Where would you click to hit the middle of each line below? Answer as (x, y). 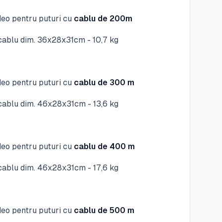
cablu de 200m (103, 19)
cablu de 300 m (104, 83)
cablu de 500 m (104, 210)
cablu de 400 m (105, 146)
